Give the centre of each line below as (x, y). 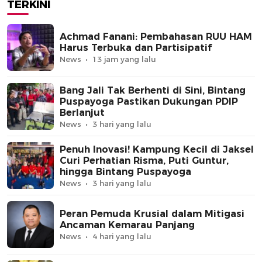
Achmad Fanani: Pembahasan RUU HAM (156, 37)
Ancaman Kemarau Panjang (127, 225)
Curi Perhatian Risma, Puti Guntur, (144, 160)
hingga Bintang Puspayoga (125, 171)
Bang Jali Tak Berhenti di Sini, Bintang (153, 90)
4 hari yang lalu (122, 237)
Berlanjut (82, 112)
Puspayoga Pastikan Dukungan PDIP (149, 101)
